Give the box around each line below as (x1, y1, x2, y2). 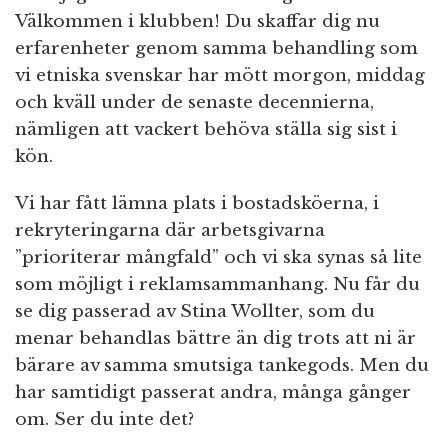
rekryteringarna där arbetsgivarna (15, 220, 325, 242)
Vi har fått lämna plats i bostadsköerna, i (15, 193, 379, 215)
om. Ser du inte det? (15, 409, 194, 431)
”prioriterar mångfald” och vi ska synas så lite (15, 247, 422, 269)
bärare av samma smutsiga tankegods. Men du (15, 355, 429, 377)
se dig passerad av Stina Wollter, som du (15, 301, 375, 323)
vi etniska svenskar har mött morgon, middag (15, 65, 425, 87)
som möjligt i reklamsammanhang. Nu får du (15, 274, 420, 296)
